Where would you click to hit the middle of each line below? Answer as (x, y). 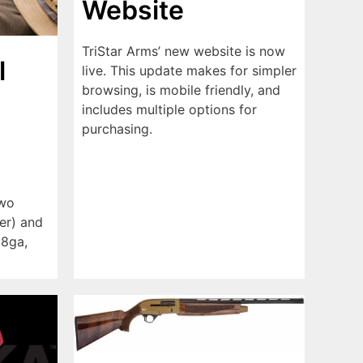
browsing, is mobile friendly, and (181, 90)
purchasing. (117, 128)
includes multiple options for (169, 109)
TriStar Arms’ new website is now (184, 51)
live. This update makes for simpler (189, 70)
